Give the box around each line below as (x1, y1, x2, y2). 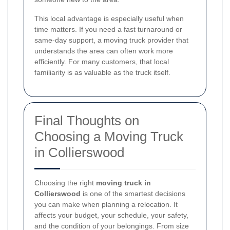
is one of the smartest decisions (81, 189, 185, 198)
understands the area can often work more (34, 46, 173, 55)
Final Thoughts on (34, 112, 139, 128)
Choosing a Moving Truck (34, 128, 183, 144)
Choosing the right (34, 178, 96, 187)
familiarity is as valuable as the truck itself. (34, 68, 170, 76)
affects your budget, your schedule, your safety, (34, 210, 188, 219)
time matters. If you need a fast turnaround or (34, 25, 182, 33)
